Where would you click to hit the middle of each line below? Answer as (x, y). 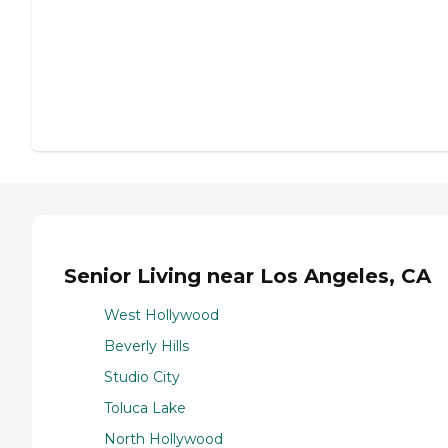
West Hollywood (161, 314)
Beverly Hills (146, 345)
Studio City (142, 376)
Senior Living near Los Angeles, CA (247, 276)
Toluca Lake (145, 407)
